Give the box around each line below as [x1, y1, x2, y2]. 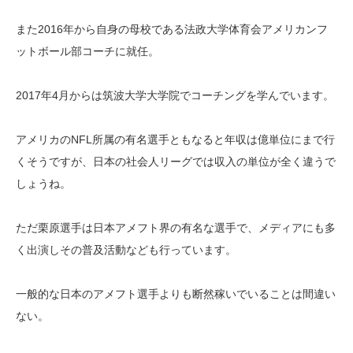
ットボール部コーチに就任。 [16, 45, 159, 58]
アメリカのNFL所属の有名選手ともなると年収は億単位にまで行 [16, 133, 335, 147]
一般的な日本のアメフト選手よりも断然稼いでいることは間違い [16, 288, 336, 301]
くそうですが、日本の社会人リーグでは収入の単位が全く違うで [16, 155, 336, 169]
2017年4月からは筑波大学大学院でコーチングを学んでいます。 [16, 89, 334, 102]
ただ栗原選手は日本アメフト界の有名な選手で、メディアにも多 [16, 221, 336, 235]
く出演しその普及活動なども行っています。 [16, 243, 236, 257]
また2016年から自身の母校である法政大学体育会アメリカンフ [16, 23, 328, 36]
